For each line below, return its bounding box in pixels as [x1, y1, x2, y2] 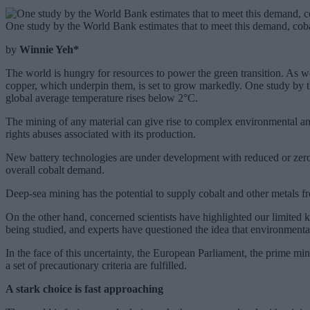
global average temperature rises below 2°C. [6, 91, 198, 104]
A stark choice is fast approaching [6, 282, 163, 295]
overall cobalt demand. [6, 163, 104, 176]
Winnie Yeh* [19, 43, 79, 55]
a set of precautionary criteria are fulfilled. [6, 259, 187, 271]
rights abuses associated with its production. [6, 127, 196, 140]
